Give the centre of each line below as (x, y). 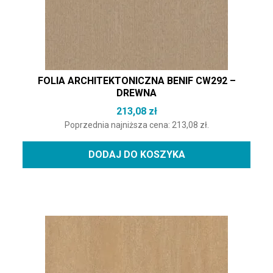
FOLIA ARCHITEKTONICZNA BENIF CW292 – (136, 81)
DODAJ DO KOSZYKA (136, 155)
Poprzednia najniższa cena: (118, 125)
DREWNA (136, 93)
